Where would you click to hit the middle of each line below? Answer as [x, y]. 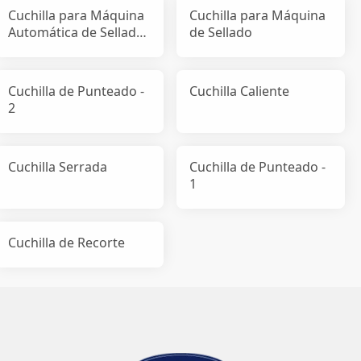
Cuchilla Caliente [240, 91]
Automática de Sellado [77, 32]
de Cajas [34, 49]
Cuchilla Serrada [58, 166]
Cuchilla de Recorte [67, 242]
